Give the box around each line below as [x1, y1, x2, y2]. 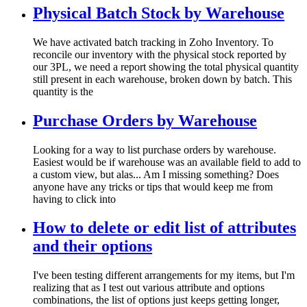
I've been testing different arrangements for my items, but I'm [33, 269, 295, 282]
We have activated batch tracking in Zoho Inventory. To [33, 36, 273, 48]
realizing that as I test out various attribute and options [33, 282, 265, 294]
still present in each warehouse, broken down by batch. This [33, 73, 292, 85]
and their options [33, 237, 152, 256]
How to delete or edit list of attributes [33, 219, 296, 237]
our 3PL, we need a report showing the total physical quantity [33, 60, 299, 73]
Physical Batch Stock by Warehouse [33, 3, 284, 22]
